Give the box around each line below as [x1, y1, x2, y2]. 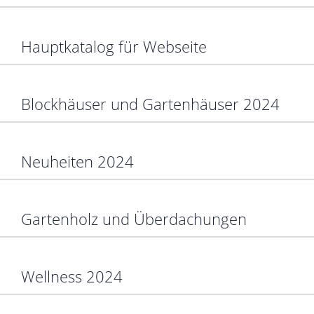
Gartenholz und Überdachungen [21, 207, 247, 229]
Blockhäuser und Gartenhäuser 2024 [21, 93, 280, 114]
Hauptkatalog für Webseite [21, 35, 207, 57]
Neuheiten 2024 [21, 150, 134, 172]
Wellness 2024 [21, 265, 123, 287]
